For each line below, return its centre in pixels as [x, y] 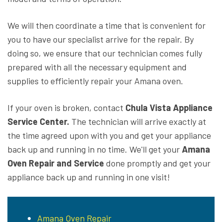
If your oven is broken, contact [66, 108]
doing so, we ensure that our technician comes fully [105, 53]
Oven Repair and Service [56, 163]
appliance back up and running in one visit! [89, 177]
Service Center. [38, 122]
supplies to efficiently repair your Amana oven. [95, 81]
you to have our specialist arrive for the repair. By [101, 39]
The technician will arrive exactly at [138, 122]
